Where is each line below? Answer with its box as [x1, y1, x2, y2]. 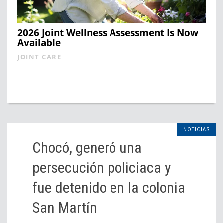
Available [17, 36, 61, 50]
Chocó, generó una [32, 139, 142, 157]
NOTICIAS [183, 126, 210, 133]
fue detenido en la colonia [32, 179, 185, 197]
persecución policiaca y [32, 159, 171, 177]
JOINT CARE [17, 52, 61, 62]
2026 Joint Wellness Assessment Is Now [17, 26, 198, 40]
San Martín [32, 199, 97, 217]
